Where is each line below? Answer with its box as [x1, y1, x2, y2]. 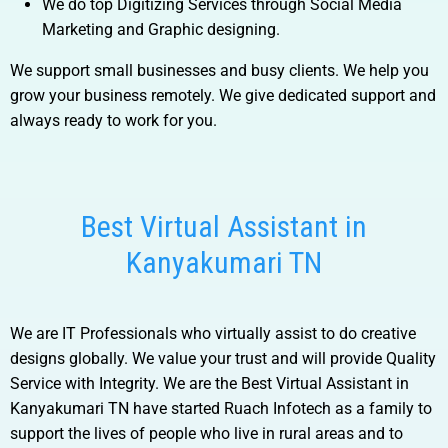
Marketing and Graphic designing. [42, 20, 280, 39]
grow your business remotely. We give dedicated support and [10, 86, 436, 105]
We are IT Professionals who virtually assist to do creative [10, 324, 416, 343]
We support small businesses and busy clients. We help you [10, 61, 429, 80]
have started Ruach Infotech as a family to [129, 399, 432, 418]
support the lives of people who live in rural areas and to [10, 424, 403, 443]
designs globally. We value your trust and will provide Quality [10, 349, 436, 368]
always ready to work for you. [10, 111, 217, 130]
